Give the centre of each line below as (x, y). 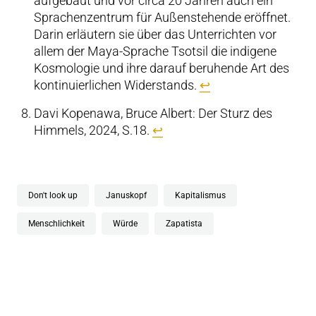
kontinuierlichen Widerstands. (117, 85)
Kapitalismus (200, 195)
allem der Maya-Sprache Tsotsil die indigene (155, 51)
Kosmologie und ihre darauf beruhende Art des (162, 68)
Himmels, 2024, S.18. (93, 130)
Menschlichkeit (56, 224)
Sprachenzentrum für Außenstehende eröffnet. (162, 17)
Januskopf (126, 195)
